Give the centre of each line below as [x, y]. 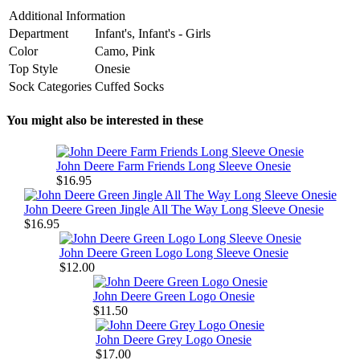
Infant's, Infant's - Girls [153, 33]
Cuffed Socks [129, 86]
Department [39, 33]
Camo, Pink [125, 51]
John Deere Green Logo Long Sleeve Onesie [174, 253]
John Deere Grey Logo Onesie [174, 340]
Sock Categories [50, 86]
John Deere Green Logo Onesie [174, 297]
